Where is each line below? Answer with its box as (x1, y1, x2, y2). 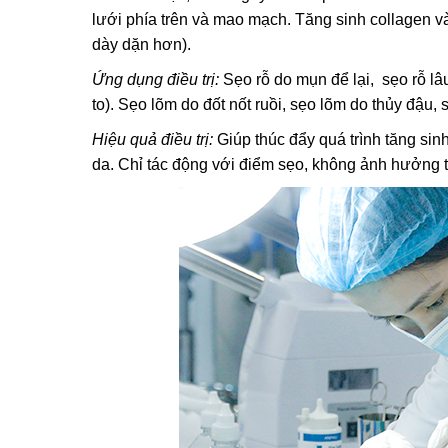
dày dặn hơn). (92, 36, 191, 54)
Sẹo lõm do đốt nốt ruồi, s (114, 96, 298, 114)
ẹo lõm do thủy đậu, (298, 96, 437, 114)
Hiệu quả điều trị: (92, 131, 217, 149)
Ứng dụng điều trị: (92, 71, 223, 89)
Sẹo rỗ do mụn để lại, (223, 71, 378, 89)
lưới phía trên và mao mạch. (92, 11, 291, 29)
